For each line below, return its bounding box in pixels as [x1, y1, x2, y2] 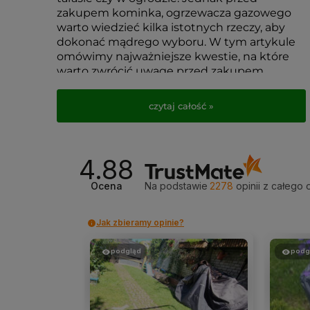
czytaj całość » [149, 100, 214, 111]
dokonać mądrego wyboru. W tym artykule [57, 35, 295, 48]
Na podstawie [145, 180, 208, 192]
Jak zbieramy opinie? [96, 217, 184, 228]
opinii [233, 180, 264, 192]
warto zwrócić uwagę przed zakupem [57, 64, 264, 77]
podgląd [110, 246, 141, 255]
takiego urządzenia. [57, 79, 164, 92]
